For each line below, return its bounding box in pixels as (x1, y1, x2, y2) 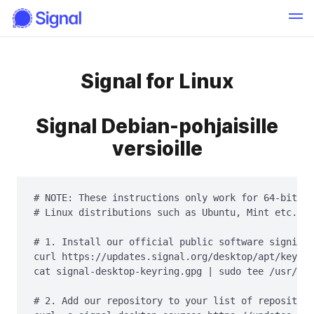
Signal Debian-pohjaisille (36, 114, 278, 138)
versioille (111, 137, 203, 161)
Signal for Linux (81, 69, 233, 93)
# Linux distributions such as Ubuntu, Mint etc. (34, 207, 297, 218)
